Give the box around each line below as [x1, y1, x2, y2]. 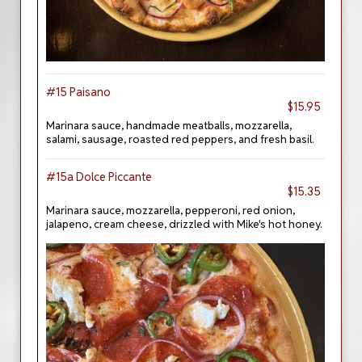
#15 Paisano [46, 85, 111, 99]
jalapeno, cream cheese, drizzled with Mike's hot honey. [46, 217, 322, 231]
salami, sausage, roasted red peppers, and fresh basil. [46, 132, 314, 146]
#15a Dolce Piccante [46, 170, 152, 184]
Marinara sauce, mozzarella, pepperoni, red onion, [46, 203, 295, 217]
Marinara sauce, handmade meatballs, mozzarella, [46, 118, 292, 133]
